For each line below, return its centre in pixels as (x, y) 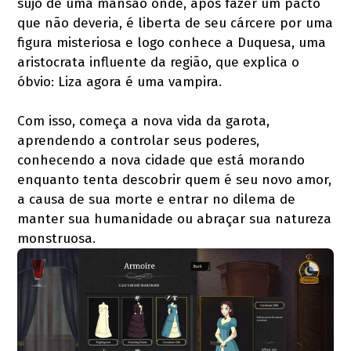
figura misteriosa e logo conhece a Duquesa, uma (172, 43)
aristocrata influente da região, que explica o (159, 63)
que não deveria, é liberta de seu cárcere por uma (175, 24)
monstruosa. (57, 239)
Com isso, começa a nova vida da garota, (144, 121)
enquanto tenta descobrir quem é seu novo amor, (175, 180)
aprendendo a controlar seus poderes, (139, 141)
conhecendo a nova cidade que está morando (161, 161)
